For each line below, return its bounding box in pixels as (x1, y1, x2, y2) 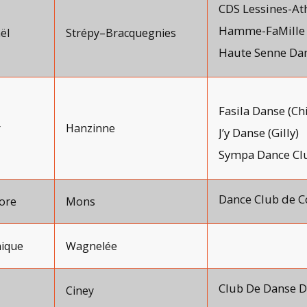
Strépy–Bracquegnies (66, 25, 176, 40)
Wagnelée (66, 238, 117, 254)
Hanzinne (66, 121, 115, 136)
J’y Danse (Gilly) (219, 125, 299, 140)
